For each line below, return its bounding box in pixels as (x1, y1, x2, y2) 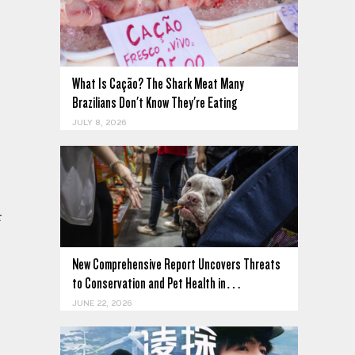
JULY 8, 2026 (72, 118, 126, 128)
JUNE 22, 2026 (72, 299, 132, 309)
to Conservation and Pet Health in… (72, 275, 242, 292)
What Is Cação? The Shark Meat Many (72, 75, 244, 93)
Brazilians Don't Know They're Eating (72, 94, 237, 112)
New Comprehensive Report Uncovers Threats (72, 256, 281, 273)
